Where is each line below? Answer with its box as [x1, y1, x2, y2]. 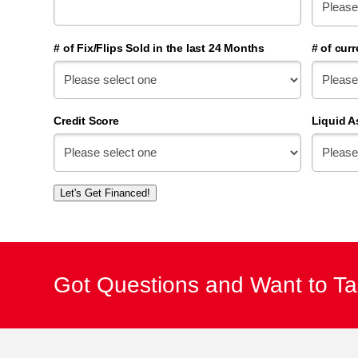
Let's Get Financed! [60, 187, 151, 200]
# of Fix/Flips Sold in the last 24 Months [54, 42, 265, 55]
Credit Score [54, 114, 119, 128]
